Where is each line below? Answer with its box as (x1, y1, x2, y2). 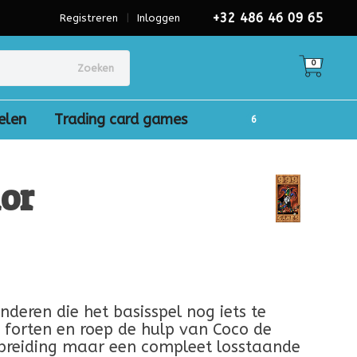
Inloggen (137, 12, 180, 24)
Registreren (60, 12, 118, 24)
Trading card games (54, 111, 187, 128)
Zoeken (76, 61, 114, 74)
